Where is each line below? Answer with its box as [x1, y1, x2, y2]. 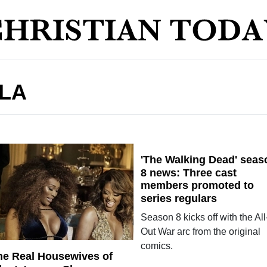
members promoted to [140, 179, 254, 192]
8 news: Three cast [140, 166, 237, 179]
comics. [140, 241, 173, 251]
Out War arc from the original [140, 226, 260, 237]
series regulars [140, 193, 217, 204]
